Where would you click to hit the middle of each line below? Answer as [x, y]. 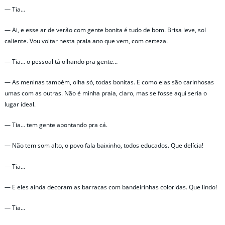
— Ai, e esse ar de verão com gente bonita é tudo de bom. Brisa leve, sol [105, 30]
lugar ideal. [20, 104]
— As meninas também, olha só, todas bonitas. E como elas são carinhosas [109, 82]
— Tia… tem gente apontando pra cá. [56, 125]
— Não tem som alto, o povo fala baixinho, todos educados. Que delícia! [104, 146]
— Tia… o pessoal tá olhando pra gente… [61, 61]
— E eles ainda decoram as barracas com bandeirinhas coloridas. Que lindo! [111, 187]
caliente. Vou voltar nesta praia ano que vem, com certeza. [86, 41]
